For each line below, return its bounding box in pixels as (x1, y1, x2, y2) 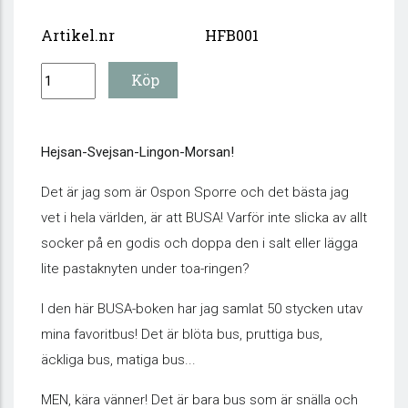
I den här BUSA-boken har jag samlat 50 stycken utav (41, 301, 362, 317)
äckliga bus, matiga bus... (41, 352, 196, 368)
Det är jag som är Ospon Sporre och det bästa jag (41, 184, 349, 200)
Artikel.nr (41, 25, 115, 45)
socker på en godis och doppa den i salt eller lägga (41, 235, 358, 251)
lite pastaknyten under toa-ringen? (41, 260, 250, 277)
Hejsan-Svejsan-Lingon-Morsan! (41, 144, 234, 160)
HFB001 (205, 25, 259, 45)
